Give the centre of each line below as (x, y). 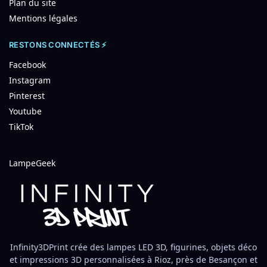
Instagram (30, 80)
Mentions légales (43, 18)
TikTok (21, 126)
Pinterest (27, 95)
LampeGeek (32, 163)
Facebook (27, 64)
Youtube (25, 111)
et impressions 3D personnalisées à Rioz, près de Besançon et (133, 259)
